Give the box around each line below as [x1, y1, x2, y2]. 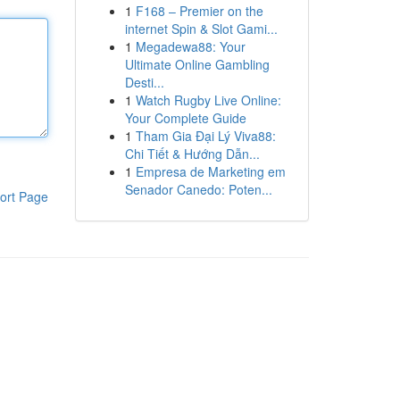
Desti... [124, 73, 164, 91]
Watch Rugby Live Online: [135, 91, 281, 109]
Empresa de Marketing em [135, 162, 286, 180]
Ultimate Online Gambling [124, 55, 270, 73]
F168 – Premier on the [135, 2, 263, 20]
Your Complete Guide [124, 109, 246, 127]
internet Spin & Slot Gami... [124, 20, 278, 37]
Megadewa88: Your [135, 37, 246, 55]
